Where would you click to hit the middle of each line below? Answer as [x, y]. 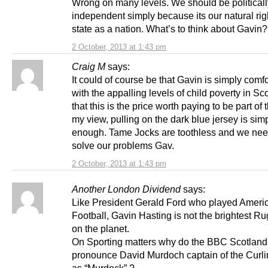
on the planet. [100, 229]
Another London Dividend [126, 189]
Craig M [89, 67]
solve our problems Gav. [123, 146]
